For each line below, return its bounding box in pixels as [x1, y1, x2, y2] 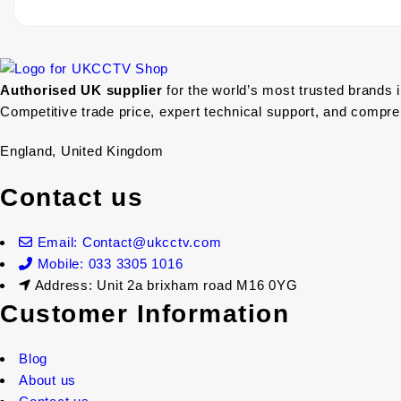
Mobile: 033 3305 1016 [37, 256, 183, 272]
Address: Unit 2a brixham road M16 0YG [34, 277, 298, 294]
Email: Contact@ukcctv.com [37, 235, 222, 251]
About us [19, 372, 76, 388]
